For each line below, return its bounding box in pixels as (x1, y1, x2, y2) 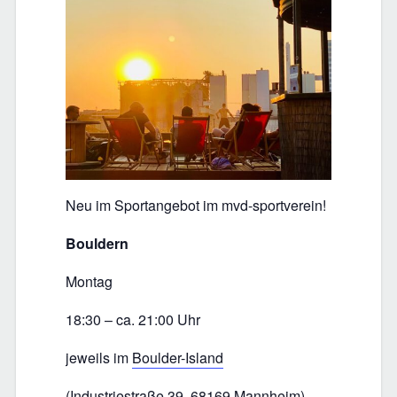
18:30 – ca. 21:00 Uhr (66, 309, 200, 331)
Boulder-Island (132, 347, 223, 369)
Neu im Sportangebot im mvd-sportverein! (66, 195, 326, 216)
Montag (66, 271, 113, 292)
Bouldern (66, 233, 128, 254)
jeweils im (66, 347, 132, 369)
